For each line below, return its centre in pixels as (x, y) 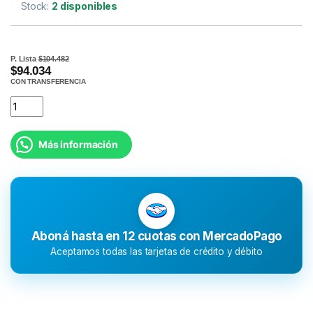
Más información (78, 144)
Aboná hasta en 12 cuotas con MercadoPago (156, 236)
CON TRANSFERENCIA (48, 81)
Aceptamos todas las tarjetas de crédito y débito (156, 251)
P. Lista (24, 58)
